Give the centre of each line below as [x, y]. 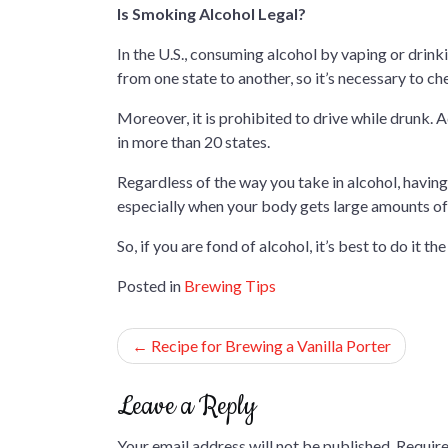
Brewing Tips [230, 285]
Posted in [150, 285]
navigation [166, 383]
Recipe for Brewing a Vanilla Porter [271, 345]
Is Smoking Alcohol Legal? [211, 13]
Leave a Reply [186, 406]
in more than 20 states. [193, 141]
